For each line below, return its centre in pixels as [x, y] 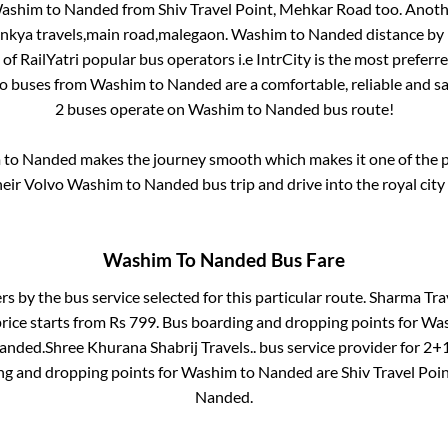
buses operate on [125, 109]
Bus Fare [306, 259]
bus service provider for [339, 346]
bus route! [356, 109]
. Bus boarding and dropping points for [288, 321]
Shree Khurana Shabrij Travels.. [150, 346]
